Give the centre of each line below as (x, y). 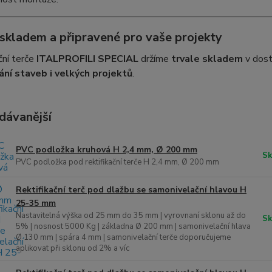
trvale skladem (207, 59)
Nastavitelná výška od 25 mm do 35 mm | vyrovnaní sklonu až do (131, 216)
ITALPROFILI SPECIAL (87, 59)
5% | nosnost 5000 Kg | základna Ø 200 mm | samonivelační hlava (133, 227)
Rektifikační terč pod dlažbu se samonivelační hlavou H (131, 190)
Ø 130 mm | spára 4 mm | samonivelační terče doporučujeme (123, 238)
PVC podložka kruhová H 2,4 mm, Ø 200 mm (106, 150)
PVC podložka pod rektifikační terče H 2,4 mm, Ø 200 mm (117, 162)
